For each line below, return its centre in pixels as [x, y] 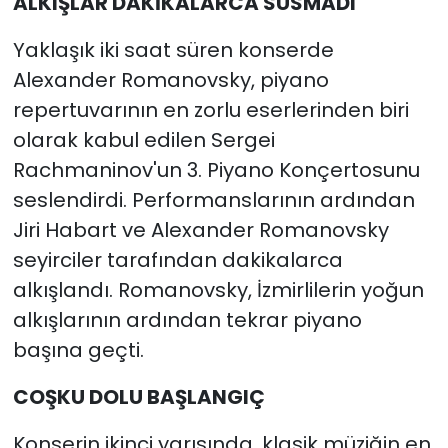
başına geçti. [78, 350]
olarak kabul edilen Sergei [143, 140]
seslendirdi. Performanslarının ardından [213, 200]
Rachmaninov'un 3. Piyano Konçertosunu [216, 170]
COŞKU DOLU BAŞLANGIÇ [138, 397]
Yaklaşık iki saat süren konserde [173, 50]
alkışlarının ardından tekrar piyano [187, 320]
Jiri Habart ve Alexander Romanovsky [200, 230]
